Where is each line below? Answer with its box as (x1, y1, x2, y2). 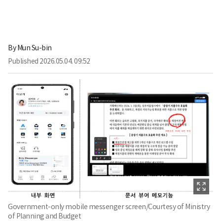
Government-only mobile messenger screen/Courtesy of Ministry (8, 202, 210, 212)
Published (8, 56, 38, 66)
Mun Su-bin (17, 43, 52, 52)
